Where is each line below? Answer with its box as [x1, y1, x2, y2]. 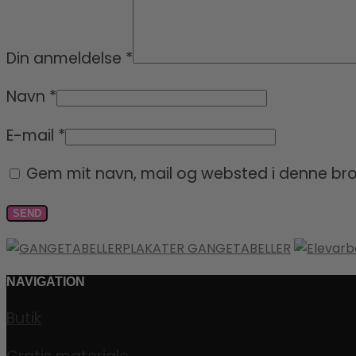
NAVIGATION [6, 275, 85, 289]
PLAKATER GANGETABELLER [122, 239, 291, 258]
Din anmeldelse [6, 48, 126, 70]
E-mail [6, 124, 58, 146]
